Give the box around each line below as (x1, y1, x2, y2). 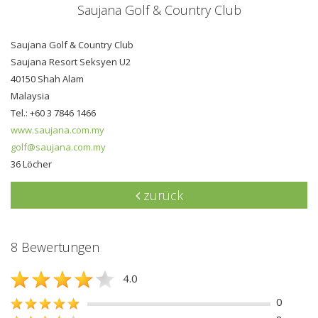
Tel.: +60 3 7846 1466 (11, 106, 96, 119)
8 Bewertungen (11, 238, 99, 256)
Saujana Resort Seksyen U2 (11, 55, 131, 68)
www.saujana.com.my (11, 123, 104, 136)
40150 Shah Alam (11, 72, 84, 85)
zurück (139, 186, 183, 204)
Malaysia (11, 89, 50, 102)
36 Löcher (11, 157, 52, 170)
